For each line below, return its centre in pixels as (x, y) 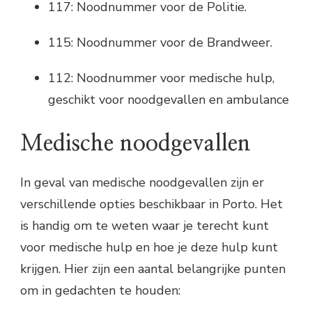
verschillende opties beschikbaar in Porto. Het (151, 204)
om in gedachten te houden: (100, 290)
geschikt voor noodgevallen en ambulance (169, 100)
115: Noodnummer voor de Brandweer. (160, 43)
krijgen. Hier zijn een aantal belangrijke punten (153, 268)
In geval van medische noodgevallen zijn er (142, 182)
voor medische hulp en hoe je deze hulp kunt (149, 247)
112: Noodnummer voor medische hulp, (161, 78)
